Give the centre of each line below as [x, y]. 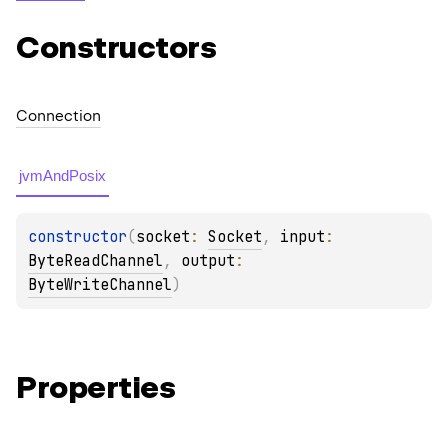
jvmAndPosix [62, 175]
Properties [95, 386]
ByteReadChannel [95, 260]
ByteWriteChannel [100, 284]
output [208, 260]
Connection [58, 115]
